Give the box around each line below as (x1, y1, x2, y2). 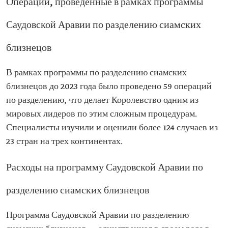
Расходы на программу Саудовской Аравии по (6, 162, 203, 174)
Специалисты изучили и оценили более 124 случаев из (6, 123, 218, 133)
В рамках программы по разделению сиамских (6, 68, 187, 78)
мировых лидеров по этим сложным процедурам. (6, 109, 197, 120)
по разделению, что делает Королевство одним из (6, 95, 198, 106)
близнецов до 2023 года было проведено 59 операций (6, 81, 212, 92)
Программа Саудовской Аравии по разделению (6, 210, 189, 221)
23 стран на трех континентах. (6, 136, 123, 147)
